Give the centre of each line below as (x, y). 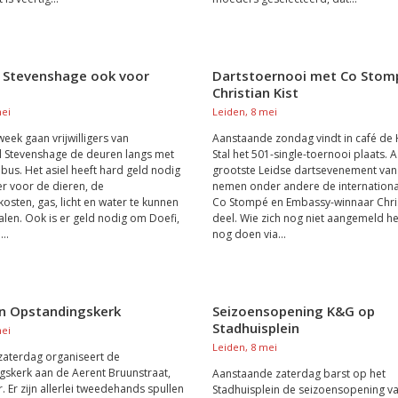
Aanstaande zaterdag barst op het (298, 374)
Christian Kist (255, 92)
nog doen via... (249, 234)
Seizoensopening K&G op (293, 311)
